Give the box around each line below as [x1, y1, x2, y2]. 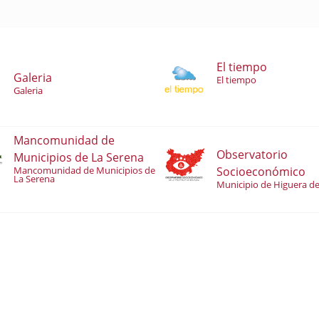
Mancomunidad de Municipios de [14, 164, 155, 177]
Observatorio [216, 147, 288, 163]
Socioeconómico [216, 164, 305, 180]
